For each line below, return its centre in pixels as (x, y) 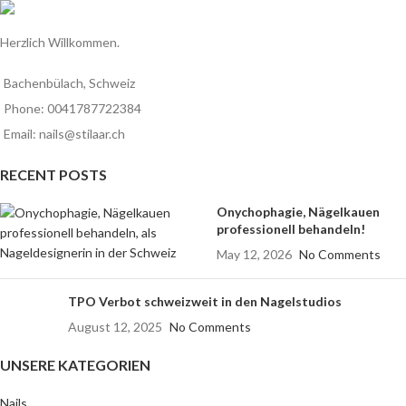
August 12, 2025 (115, 326)
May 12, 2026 (254, 254)
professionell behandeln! (291, 228)
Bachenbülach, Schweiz (69, 82)
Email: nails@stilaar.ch (64, 133)
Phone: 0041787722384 (72, 108)
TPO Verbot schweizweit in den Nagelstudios (205, 301)
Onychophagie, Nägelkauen (298, 211)
